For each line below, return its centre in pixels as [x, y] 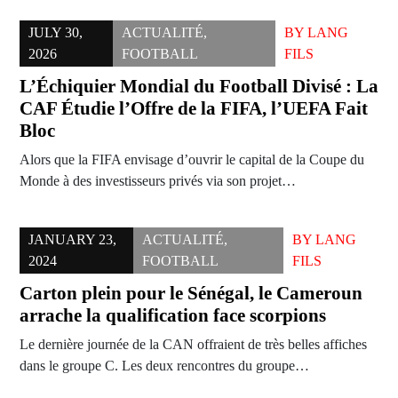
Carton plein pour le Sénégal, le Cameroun [191, 294]
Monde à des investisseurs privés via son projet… [158, 181]
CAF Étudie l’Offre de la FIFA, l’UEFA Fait [194, 109]
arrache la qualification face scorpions [173, 316]
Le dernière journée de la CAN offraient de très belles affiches [193, 345]
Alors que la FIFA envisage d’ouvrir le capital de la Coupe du [192, 160]
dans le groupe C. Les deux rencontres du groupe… [164, 366]
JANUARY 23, [72, 240]
